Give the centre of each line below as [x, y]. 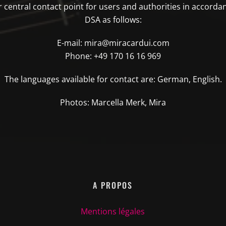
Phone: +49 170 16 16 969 [113, 56]
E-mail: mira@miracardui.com [113, 43]
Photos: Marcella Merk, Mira [113, 102]
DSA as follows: [113, 20]
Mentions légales [113, 211]
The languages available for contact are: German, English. [113, 79]
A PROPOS [113, 185]
